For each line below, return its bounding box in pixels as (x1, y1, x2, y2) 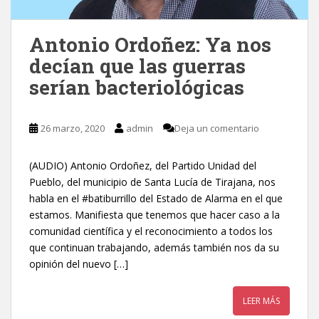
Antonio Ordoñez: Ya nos (29, 31, 271, 58)
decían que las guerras (29, 52, 246, 79)
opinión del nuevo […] (29, 256, 128, 271)
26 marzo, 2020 (41, 121, 105, 135)
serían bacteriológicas (29, 73, 244, 100)
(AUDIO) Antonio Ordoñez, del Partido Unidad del (29, 158, 256, 172)
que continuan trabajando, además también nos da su (29, 240, 279, 254)
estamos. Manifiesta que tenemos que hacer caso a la (29, 207, 280, 221)
